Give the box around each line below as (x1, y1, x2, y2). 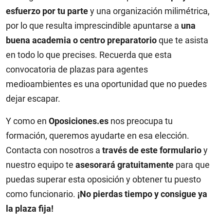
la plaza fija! (6, 203, 54, 214)
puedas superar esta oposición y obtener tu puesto (6, 174, 201, 184)
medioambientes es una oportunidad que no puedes (6, 79, 207, 89)
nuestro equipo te (6, 160, 75, 170)
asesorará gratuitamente (75, 160, 174, 170)
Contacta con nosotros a (6, 145, 102, 155)
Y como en (6, 116, 49, 126)
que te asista (157, 35, 208, 45)
